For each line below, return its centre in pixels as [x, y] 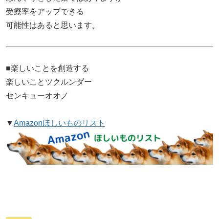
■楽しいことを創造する [47, 68]
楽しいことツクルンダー [49, 82]
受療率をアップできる [45, 11]
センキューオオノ [37, 95]
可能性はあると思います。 [53, 25]
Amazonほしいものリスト [59, 123]
